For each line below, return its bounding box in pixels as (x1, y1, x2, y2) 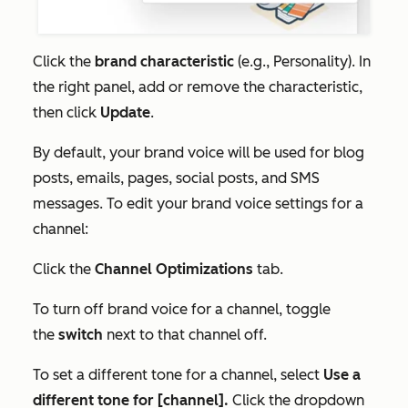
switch (58, 325, 103, 343)
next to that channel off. (103, 325, 267, 343)
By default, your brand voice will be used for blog (33, 143, 364, 161)
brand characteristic (95, 52, 238, 70)
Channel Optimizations (95, 260, 253, 278)
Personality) (273, 52, 352, 70)
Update (100, 103, 150, 121)
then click (33, 103, 100, 121)
